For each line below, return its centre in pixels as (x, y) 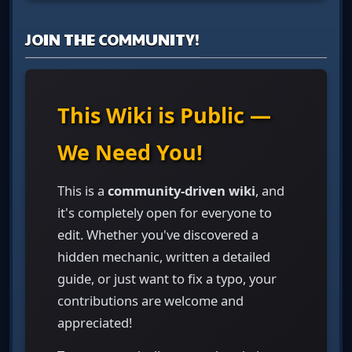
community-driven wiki (181, 190)
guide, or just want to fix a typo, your (167, 278)
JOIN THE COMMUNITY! (112, 40)
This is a (82, 190)
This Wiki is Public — (164, 115)
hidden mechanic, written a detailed (164, 256)
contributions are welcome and (150, 300)
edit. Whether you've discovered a (158, 234)
